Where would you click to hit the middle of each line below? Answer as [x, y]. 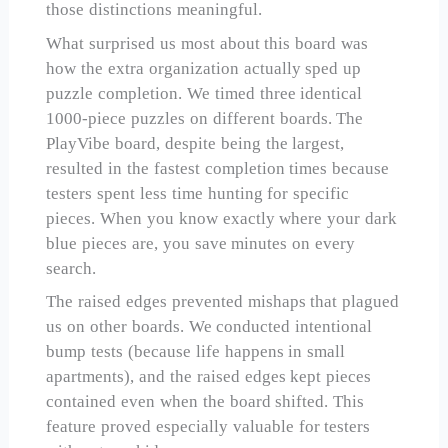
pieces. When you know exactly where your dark [222, 218]
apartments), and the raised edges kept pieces [209, 377]
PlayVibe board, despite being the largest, [195, 143]
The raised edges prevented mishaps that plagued [223, 302]
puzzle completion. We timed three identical [204, 93]
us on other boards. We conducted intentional [209, 327]
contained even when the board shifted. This [205, 402]
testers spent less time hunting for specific [198, 193]
